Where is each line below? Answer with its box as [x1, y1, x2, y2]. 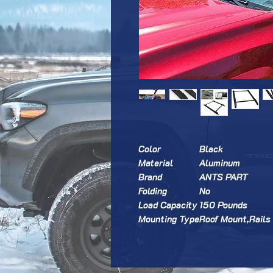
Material [138, 157, 173, 169]
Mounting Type [138, 213, 199, 225]
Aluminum [199, 157, 240, 169]
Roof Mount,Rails [199, 213, 271, 225]
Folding [138, 185, 167, 197]
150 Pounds [199, 199, 247, 211]
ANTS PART [199, 171, 248, 183]
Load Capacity [138, 199, 197, 211]
